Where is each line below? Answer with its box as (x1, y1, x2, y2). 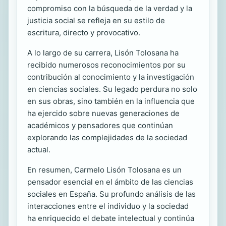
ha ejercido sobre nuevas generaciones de (27, 108, 180, 118)
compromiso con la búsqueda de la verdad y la (27, 4, 192, 13)
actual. (27, 145, 50, 154)
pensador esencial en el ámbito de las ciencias (27, 177, 193, 187)
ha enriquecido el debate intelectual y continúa (27, 213, 194, 223)
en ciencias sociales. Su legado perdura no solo (27, 84, 197, 94)
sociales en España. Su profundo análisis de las (27, 189, 196, 199)
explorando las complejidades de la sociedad (27, 133, 187, 142)
